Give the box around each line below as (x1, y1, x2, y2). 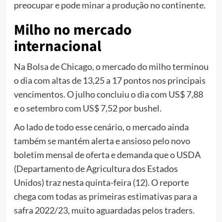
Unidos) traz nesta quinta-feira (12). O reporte (13, 177, 189, 188)
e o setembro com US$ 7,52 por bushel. (13, 103, 162, 114)
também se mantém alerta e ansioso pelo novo (13, 135, 190, 147)
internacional (13, 36, 102, 57)
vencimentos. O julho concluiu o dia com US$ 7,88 (13, 89, 203, 100)
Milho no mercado (13, 19, 132, 41)
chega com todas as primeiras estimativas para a (13, 191, 197, 202)
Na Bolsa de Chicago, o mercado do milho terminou (13, 61, 209, 72)
